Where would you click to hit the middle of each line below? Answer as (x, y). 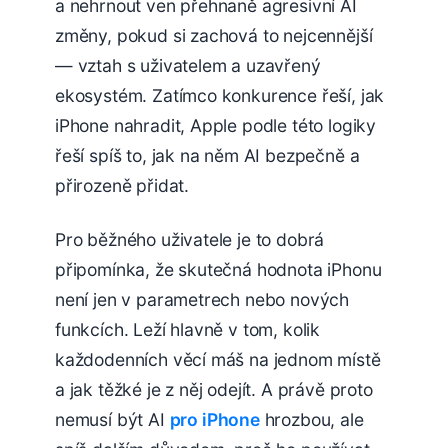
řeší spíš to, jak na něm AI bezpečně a (207, 155)
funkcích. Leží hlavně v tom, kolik (188, 330)
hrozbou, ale (311, 420)
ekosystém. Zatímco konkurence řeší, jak (220, 95)
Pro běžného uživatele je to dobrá (190, 240)
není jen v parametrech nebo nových (202, 300)
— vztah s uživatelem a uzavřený (188, 65)
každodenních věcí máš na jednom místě (218, 360)
